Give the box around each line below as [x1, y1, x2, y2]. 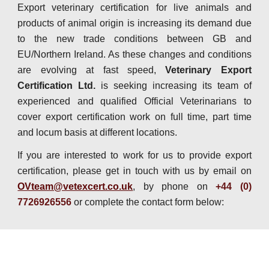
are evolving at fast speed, [17, 65, 166, 75]
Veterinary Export [165, 65, 252, 75]
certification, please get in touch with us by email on [17, 166, 252, 176]
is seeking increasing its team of [95, 80, 252, 91]
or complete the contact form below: [74, 197, 225, 207]
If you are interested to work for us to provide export [17, 150, 252, 160]
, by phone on [133, 181, 216, 192]
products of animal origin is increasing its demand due [17, 18, 252, 28]
